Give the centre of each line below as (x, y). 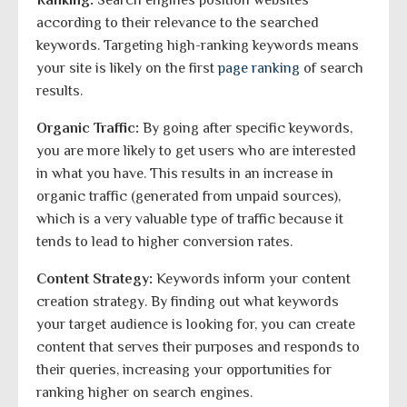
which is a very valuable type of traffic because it (190, 219)
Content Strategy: (94, 279)
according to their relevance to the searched (178, 23)
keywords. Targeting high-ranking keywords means (198, 46)
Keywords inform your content (252, 279)
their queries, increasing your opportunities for (184, 370)
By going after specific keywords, (246, 129)
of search (332, 69)
